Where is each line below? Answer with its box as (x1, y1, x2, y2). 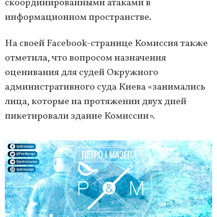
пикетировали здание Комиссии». (5, 109, 155, 124)
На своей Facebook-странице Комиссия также (5, 37, 208, 51)
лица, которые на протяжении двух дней (5, 95, 186, 109)
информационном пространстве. (5, 11, 152, 25)
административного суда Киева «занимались (5, 80, 205, 94)
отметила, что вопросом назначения (5, 51, 166, 65)
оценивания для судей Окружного (5, 66, 158, 80)
